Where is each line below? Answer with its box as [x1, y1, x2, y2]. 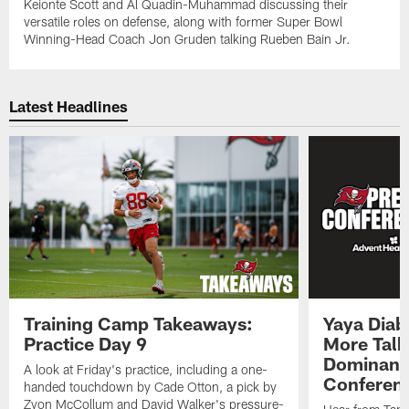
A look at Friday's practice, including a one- [24, 362, 268, 378]
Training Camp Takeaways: [24, 312, 254, 335]
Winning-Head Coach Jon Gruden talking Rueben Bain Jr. [24, 30, 351, 47]
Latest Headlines [9, 96, 129, 115]
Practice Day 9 [24, 332, 148, 355]
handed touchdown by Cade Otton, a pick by [24, 379, 278, 395]
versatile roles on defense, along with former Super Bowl [24, 13, 343, 29]
